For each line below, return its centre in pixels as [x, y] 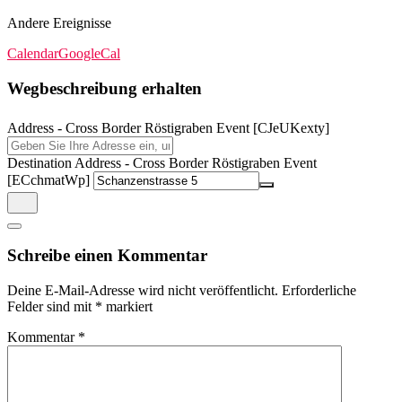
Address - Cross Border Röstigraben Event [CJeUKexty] [168, 127]
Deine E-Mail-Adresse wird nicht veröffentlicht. [143, 290]
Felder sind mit [51, 306]
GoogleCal [89, 54]
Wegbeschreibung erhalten [105, 88]
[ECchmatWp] [48, 179]
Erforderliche [319, 290]
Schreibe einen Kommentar [107, 256]
